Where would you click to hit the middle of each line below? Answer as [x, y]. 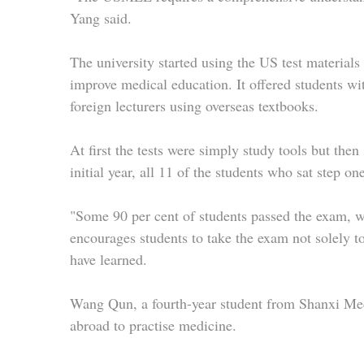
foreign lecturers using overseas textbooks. [194, 105]
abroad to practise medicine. [153, 325]
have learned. [108, 259]
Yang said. [101, 17]
